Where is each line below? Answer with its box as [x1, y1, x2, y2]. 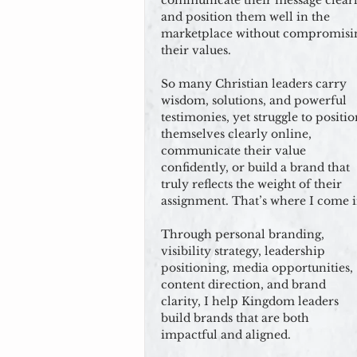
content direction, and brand [161, 277, 326, 292]
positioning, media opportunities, [161, 261, 353, 275]
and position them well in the [161, 10, 330, 24]
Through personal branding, [161, 227, 324, 241]
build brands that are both [161, 311, 309, 325]
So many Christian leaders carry [161, 76, 347, 91]
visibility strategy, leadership [161, 244, 325, 258]
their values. [161, 43, 231, 57]
